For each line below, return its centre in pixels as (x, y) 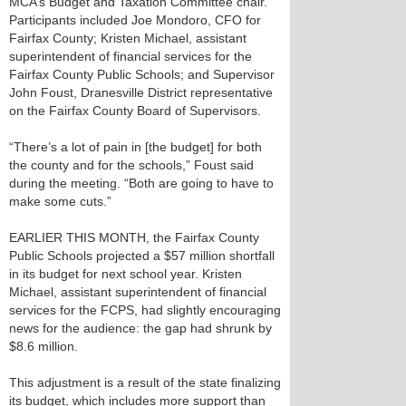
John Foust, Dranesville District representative (141, 92)
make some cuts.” (60, 201)
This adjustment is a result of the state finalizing (145, 382)
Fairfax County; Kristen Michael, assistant (128, 38)
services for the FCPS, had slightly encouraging (145, 310)
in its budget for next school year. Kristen (126, 274)
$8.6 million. (43, 346)
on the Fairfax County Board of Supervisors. (135, 111)
